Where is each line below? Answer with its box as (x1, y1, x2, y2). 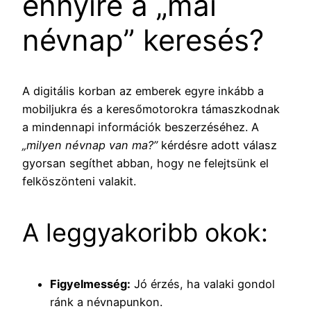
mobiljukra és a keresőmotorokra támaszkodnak (22, 101, 280, 116)
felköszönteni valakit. (22, 174, 136, 188)
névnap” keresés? (22, 22, 264, 58)
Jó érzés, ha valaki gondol (131, 276, 275, 291)
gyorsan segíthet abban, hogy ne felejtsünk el (22, 155, 269, 170)
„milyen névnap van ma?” (22, 137, 158, 152)
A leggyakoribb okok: (22, 217, 268, 248)
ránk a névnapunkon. (50, 294, 162, 309)
